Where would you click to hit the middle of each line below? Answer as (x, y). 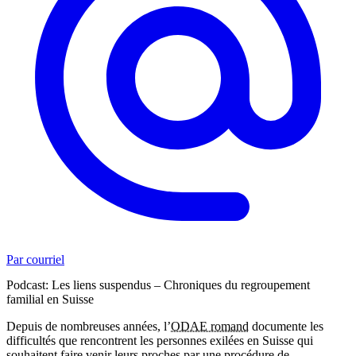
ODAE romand (210, 326)
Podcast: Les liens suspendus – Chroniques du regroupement (158, 284)
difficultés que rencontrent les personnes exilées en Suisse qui (160, 340)
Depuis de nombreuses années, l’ (89, 326)
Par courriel (35, 260)
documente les (286, 326)
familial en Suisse (50, 299)
